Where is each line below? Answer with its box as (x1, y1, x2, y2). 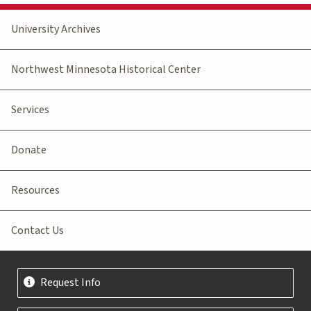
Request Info (40, 274, 101, 290)
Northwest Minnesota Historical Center (11, 61, 201, 77)
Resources (11, 182, 60, 198)
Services (11, 101, 49, 117)
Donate (11, 142, 47, 158)
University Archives (11, 21, 101, 37)
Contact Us (11, 222, 64, 238)
